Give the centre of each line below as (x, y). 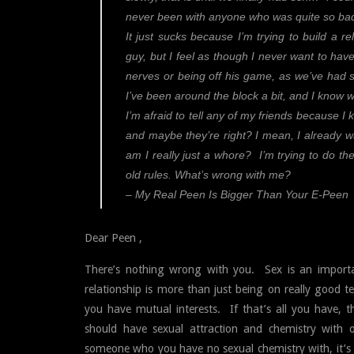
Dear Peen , (113, 237)
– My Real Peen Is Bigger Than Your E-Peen (237, 194)
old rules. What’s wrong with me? (208, 174)
